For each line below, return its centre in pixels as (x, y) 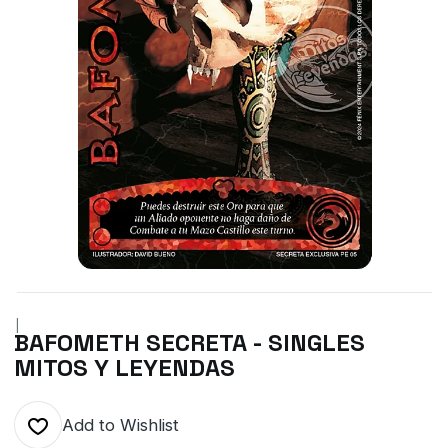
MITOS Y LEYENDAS (124, 367)
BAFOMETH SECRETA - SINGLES (189, 342)
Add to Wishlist (120, 425)
